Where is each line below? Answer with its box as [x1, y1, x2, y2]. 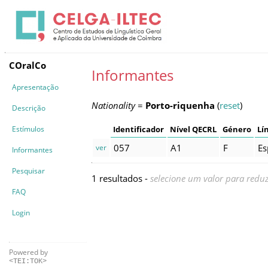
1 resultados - [92, 172, 150, 184]
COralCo [9, 59, 46, 71]
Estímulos [12, 123, 44, 134]
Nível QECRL [170, 123, 217, 135]
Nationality [92, 99, 135, 112]
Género [223, 123, 251, 135]
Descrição [12, 102, 45, 113]
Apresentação [12, 81, 59, 92]
